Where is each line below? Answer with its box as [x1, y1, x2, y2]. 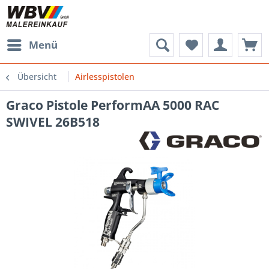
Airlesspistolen [75, 71, 134, 82]
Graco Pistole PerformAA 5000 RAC [6, 97, 219, 113]
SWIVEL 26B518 [6, 113, 100, 130]
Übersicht [17, 71, 56, 82]
